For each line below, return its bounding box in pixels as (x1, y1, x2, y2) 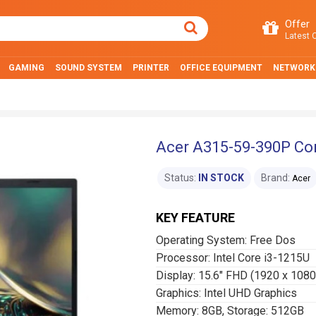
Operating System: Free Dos (156, 233, 296, 247)
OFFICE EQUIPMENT (180, 63, 262, 73)
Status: (164, 172, 196, 183)
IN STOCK (198, 172, 244, 183)
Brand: (261, 172, 290, 183)
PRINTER (133, 63, 169, 73)
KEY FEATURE (156, 210, 235, 225)
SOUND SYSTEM (55, 63, 122, 73)
